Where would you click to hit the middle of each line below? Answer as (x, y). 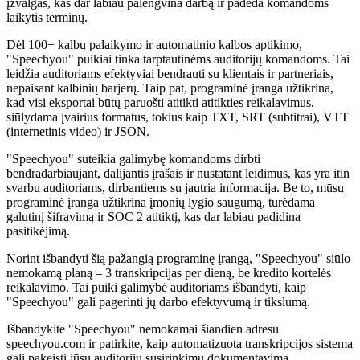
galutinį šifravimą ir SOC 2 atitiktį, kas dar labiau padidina (153, 216)
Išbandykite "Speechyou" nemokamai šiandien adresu (143, 329)
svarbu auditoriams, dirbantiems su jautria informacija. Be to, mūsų (175, 187)
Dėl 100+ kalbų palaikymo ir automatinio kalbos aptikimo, (154, 44)
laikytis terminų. (47, 17)
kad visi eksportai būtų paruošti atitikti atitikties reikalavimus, (160, 102)
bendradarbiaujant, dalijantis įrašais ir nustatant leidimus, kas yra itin (178, 173)
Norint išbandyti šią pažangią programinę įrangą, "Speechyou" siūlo (178, 258)
